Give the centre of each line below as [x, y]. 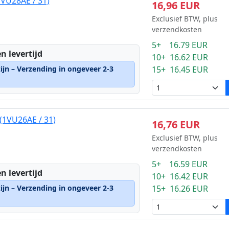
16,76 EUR [176, 124]
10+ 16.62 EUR [180, 57]
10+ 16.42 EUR [180, 176]
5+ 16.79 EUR [179, 45]
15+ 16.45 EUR [180, 70]
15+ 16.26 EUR [180, 189]
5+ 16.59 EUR [179, 164]
